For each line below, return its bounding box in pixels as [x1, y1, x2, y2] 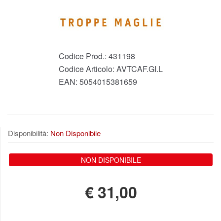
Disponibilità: [8, 128, 50, 139]
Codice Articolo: [58, 63, 116, 75]
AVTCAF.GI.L [116, 63, 163, 75]
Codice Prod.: [58, 50, 109, 62]
